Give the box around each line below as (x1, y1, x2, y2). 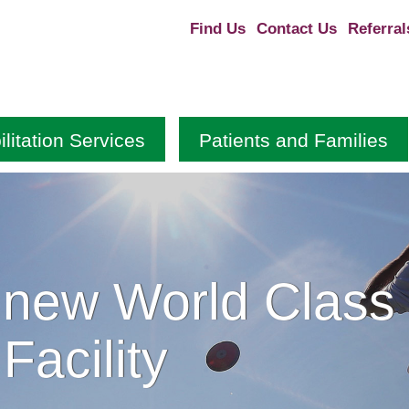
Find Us (190, 20, 246, 37)
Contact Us (257, 20, 337, 37)
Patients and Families (199, 129, 388, 151)
